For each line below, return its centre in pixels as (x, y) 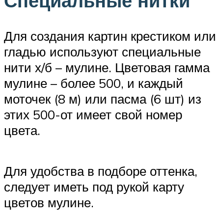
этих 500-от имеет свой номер (93, 114)
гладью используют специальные (102, 51)
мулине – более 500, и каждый (94, 83)
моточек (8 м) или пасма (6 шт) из (103, 98)
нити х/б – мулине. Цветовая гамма (107, 67)
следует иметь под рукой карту (94, 186)
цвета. (22, 130)
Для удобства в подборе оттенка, (101, 171)
